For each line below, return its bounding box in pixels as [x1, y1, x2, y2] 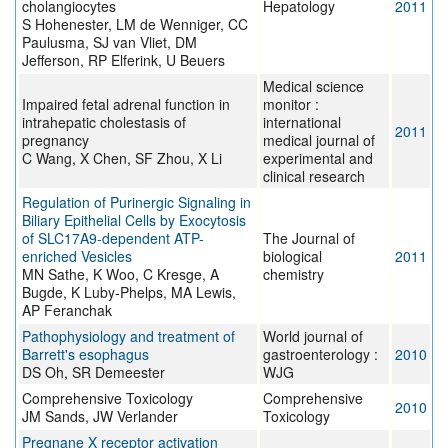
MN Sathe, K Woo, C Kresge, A [22, 264, 219, 285]
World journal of [263, 326, 363, 347]
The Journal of [263, 228, 355, 249]
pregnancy [22, 130, 89, 151]
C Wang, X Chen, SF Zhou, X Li [22, 148, 222, 169]
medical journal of [263, 130, 375, 151]
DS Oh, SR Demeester [22, 362, 165, 383]
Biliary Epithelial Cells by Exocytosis [22, 210, 246, 231]
